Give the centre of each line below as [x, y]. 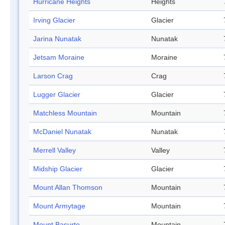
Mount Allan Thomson [68, 188]
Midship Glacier [58, 169]
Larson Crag [53, 76]
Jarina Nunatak [57, 39]
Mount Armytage [59, 206]
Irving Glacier [54, 20]
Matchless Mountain [65, 113]
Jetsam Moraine [59, 58]
